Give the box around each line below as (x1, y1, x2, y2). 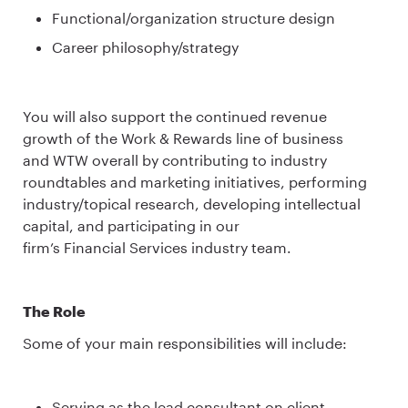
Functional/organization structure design (52, 9, 339, 27)
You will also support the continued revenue (23, 107, 327, 125)
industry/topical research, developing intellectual (23, 194, 361, 212)
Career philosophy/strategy (52, 38, 242, 56)
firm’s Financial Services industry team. (23, 238, 295, 256)
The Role (23, 301, 88, 320)
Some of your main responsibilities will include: (23, 334, 351, 352)
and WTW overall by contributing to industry (23, 150, 327, 168)
